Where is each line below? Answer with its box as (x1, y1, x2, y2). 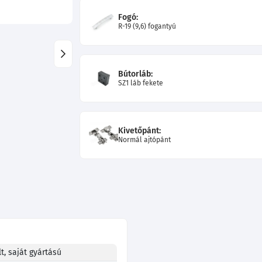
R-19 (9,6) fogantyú (118, 22, 177, 30)
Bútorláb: (118, 68, 153, 79)
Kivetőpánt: (118, 125, 161, 136)
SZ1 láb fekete (118, 78, 164, 87)
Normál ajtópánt (118, 135, 171, 144)
